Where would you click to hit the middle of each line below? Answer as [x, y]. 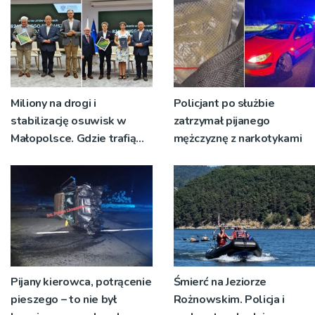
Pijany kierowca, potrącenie [81, 282]
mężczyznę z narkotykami [238, 138]
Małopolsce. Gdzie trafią [73, 138]
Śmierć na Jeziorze [220, 282]
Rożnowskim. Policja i [229, 299]
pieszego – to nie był [64, 299]
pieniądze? [38, 156]
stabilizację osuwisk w [69, 121]
